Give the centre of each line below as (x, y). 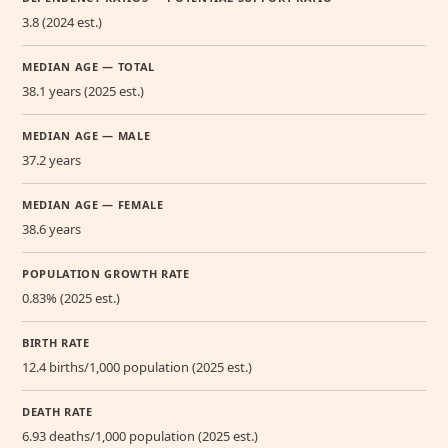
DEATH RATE (57, 412)
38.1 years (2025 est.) (83, 91)
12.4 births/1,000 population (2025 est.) (137, 367)
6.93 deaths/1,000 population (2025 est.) (140, 436)
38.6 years (51, 229)
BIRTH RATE (56, 343)
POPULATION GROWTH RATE (106, 274)
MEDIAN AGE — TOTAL (88, 67)
